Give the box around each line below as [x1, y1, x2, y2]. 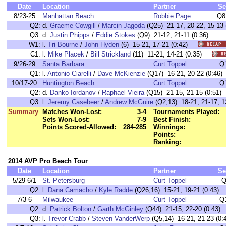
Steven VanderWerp [92, 215, 150, 222]
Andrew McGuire [105, 98, 153, 106]
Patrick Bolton [50, 205, 91, 213]
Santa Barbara [42, 60, 84, 68]
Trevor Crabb [48, 215, 86, 222]
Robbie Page [153, 12, 191, 20]
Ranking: [153, 138, 181, 146]
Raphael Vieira [102, 89, 144, 96]
